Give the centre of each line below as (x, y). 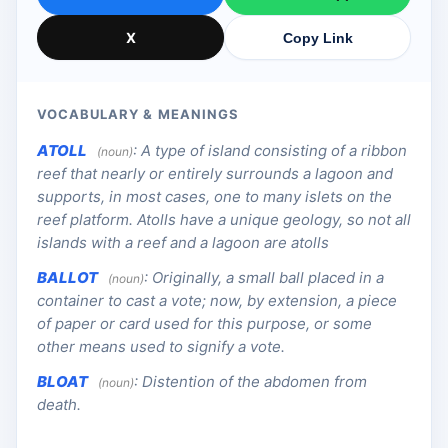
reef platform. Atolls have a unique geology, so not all (224, 220)
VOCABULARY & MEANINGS (138, 114)
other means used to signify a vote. (161, 347)
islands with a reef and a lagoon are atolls (183, 243)
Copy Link (317, 37)
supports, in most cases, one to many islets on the (214, 197)
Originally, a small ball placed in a (268, 278)
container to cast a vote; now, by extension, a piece (217, 301)
